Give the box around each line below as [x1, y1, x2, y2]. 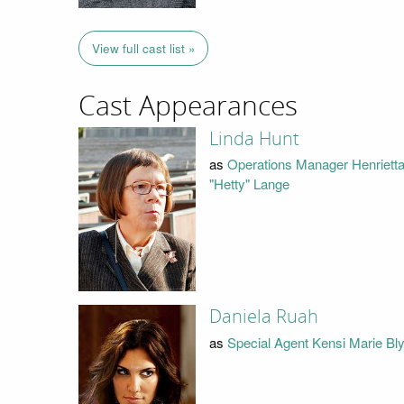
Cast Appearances [78, 90, 298, 124]
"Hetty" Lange [208, 174, 289, 194]
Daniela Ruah [208, 306, 318, 328]
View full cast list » [91, 40, 196, 58]
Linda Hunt [208, 127, 299, 150]
